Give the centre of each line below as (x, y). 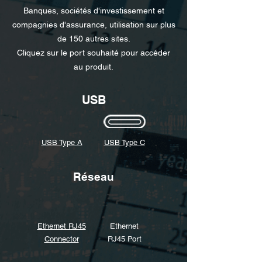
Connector (61, 239)
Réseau (94, 177)
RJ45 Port (124, 239)
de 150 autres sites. (94, 39)
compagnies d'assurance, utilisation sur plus (94, 25)
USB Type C (124, 142)
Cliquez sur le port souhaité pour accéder (94, 53)
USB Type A (62, 142)
